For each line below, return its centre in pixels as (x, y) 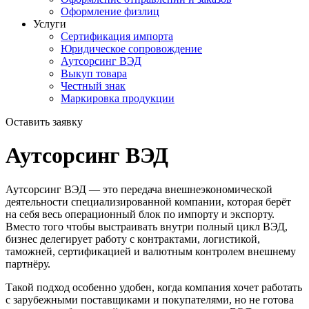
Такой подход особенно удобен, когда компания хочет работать (154, 287)
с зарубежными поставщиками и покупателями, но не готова (150, 299)
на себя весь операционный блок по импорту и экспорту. (140, 214)
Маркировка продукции (118, 98)
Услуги (50, 24)
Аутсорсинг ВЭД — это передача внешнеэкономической (139, 189)
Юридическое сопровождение (131, 49)
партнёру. (28, 263)
